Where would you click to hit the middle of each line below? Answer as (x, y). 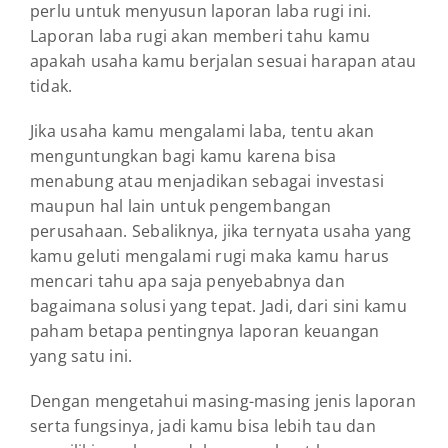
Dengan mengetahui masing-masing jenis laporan (223, 400)
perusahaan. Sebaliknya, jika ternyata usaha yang (221, 230)
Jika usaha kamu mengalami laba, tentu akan (202, 130)
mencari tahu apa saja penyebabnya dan (187, 280)
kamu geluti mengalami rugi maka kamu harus (210, 255)
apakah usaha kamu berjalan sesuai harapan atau (223, 60)
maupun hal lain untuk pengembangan (181, 205)
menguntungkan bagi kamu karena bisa (183, 155)
